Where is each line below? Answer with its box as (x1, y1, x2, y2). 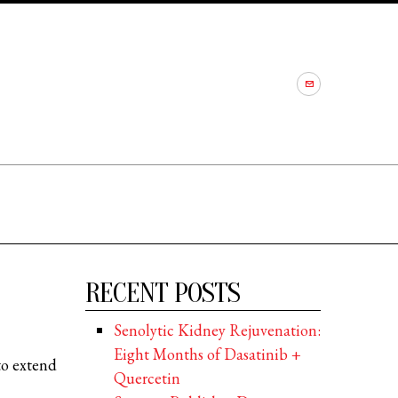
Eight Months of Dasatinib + (113, 344, 301, 365)
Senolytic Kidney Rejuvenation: (113, 320, 321, 341)
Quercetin (113, 368, 180, 389)
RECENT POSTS (85, 276, 240, 310)
